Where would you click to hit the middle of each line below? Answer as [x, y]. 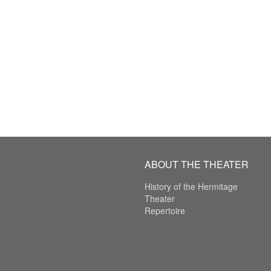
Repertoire [165, 211]
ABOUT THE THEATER [197, 165]
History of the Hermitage [191, 187]
